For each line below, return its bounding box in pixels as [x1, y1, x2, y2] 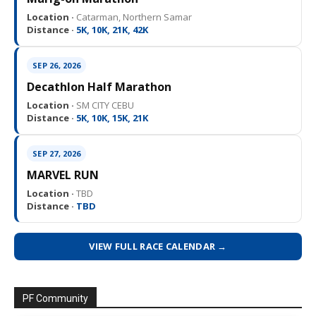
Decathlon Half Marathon [27, 79, 171, 95]
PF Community [23, 293, 88, 305]
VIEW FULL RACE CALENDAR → [89, 240, 227, 253]
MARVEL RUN [27, 167, 99, 183]
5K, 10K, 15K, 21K [74, 111, 148, 125]
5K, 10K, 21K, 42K [74, 23, 148, 37]
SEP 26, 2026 [32, 60, 80, 71]
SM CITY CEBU [74, 99, 134, 112]
